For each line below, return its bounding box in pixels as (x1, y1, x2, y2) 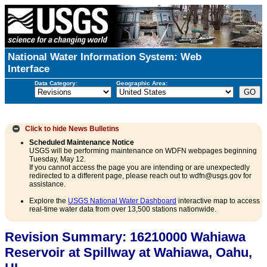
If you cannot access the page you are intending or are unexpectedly (29, 163, 250, 172)
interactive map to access (176, 197, 260, 206)
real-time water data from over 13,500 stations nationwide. (29, 205, 216, 214)
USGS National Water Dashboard (68, 197, 176, 206)
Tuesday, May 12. (29, 155, 86, 164)
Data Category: (34, 79, 77, 86)
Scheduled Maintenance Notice (29, 138, 134, 147)
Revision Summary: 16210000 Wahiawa (5, 229, 246, 245)
